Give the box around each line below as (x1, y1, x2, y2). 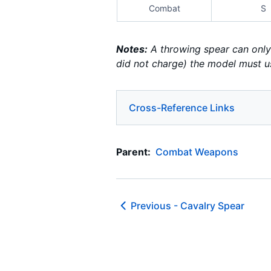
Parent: (116, 146, 151, 158)
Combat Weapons (155, 146, 238, 158)
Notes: (116, 43, 148, 56)
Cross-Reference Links (129, 102, 235, 114)
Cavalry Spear (180, 199, 244, 212)
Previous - (131, 199, 180, 212)
